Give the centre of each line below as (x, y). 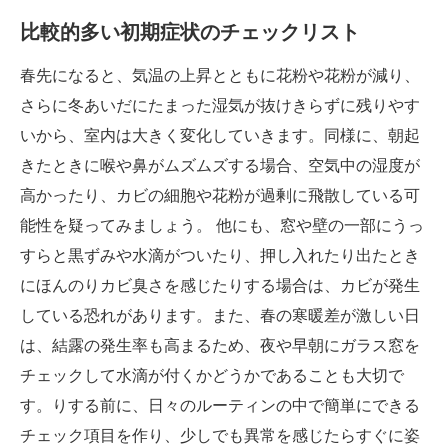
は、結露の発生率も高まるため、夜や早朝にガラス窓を (220, 345)
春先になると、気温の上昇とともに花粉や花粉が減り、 (220, 75)
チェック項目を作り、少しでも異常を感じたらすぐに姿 (220, 435)
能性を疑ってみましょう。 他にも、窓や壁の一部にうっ (222, 225)
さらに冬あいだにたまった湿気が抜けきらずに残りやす (220, 105)
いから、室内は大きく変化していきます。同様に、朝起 (220, 135)
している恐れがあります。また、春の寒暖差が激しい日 (220, 315)
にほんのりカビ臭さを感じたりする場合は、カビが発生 (220, 285)
